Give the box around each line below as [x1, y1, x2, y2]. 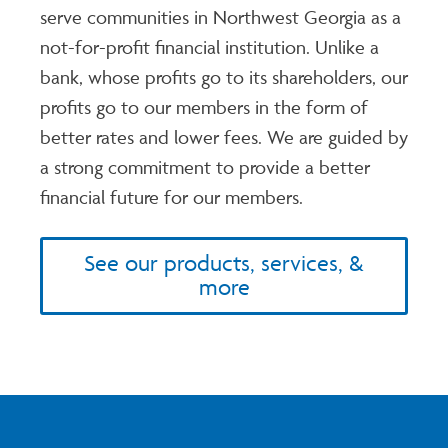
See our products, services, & [84, 250, 364, 278]
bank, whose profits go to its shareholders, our [40, 65, 408, 90]
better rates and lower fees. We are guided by [40, 125, 408, 150]
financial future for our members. [40, 185, 303, 210]
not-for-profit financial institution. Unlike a [40, 35, 379, 60]
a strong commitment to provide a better [40, 155, 370, 180]
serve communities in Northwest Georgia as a [40, 5, 401, 30]
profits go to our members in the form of [40, 95, 368, 120]
